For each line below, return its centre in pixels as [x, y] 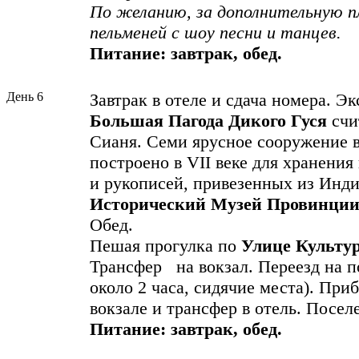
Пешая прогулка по [165, 246]
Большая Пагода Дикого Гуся [208, 121]
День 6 [25, 97]
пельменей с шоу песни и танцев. [216, 33]
